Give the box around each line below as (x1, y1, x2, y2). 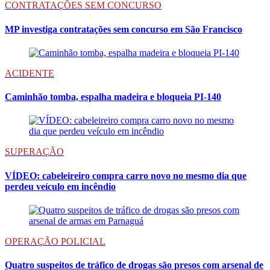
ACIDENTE (5, 67, 54, 78)
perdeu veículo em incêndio (5, 181, 116, 192)
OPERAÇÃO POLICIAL (5, 236, 105, 246)
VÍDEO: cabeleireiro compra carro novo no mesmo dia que (5, 170, 246, 181)
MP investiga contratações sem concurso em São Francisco (5, 24, 242, 34)
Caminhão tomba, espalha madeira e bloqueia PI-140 (5, 92, 221, 102)
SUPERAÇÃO (5, 146, 64, 157)
